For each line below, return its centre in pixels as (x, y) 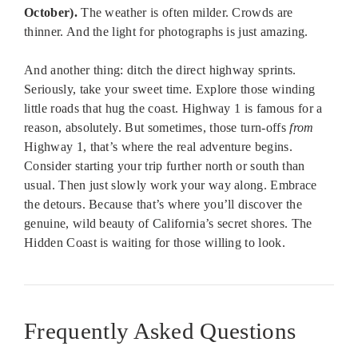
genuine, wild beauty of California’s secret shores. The (168, 224)
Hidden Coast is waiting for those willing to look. (155, 243)
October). (51, 13)
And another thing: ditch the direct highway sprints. (160, 70)
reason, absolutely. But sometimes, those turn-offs (157, 128)
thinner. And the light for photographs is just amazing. (166, 32)
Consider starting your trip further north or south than (165, 166)
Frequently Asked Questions (160, 331)
